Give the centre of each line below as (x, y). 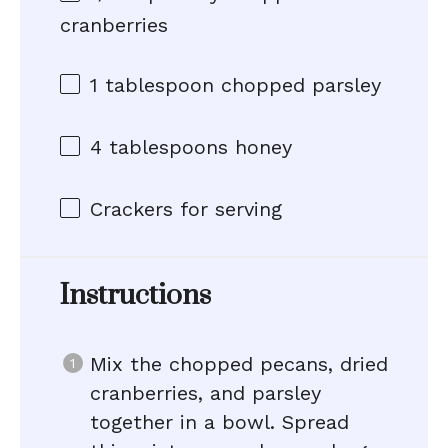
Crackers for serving (186, 209)
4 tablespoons (159, 147)
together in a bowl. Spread (219, 422)
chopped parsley (297, 85)
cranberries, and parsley (205, 393)
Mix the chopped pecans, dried (239, 364)
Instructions (135, 295)
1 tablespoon (152, 85)
